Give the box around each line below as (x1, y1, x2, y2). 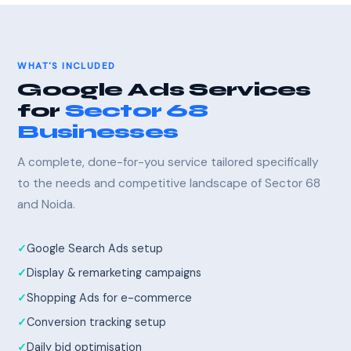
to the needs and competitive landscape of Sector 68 (17, 175, 321, 192)
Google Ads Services (17, 78, 311, 102)
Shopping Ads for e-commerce (27, 290, 193, 305)
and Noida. (17, 197, 76, 213)
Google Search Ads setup (27, 241, 164, 256)
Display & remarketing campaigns (27, 266, 202, 280)
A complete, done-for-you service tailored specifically (17, 154, 320, 171)
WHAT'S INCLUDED (17, 60, 116, 73)
